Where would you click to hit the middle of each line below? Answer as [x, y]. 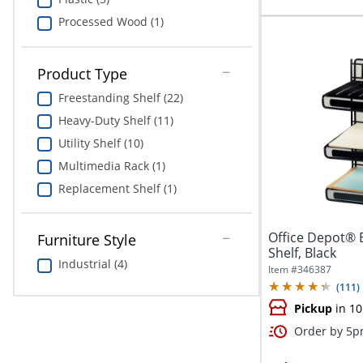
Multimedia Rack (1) [111, 165]
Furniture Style [86, 240]
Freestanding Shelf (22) [120, 97]
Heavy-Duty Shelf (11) [115, 120]
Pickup [313, 309]
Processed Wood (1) [111, 21]
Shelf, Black [302, 253]
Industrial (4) [92, 264]
